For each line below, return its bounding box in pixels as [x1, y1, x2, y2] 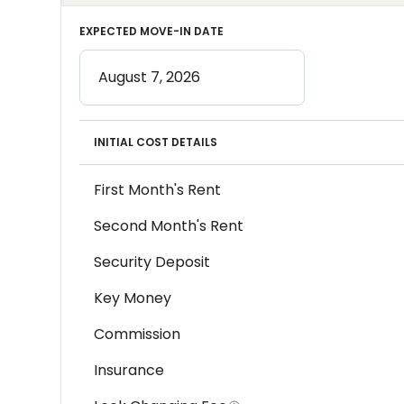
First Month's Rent [94, 179, 222, 200]
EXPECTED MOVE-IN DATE [79, 23, 225, 39]
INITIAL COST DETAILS [94, 134, 218, 150]
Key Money [94, 288, 172, 308]
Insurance [94, 360, 165, 381]
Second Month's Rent [94, 216, 244, 236]
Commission [94, 324, 181, 344]
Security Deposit [94, 252, 211, 272]
